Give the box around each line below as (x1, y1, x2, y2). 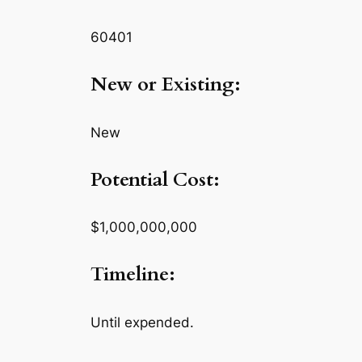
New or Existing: (90, 70, 241, 98)
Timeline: (90, 261, 175, 288)
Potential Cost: (90, 166, 244, 193)
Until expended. (90, 314, 194, 331)
